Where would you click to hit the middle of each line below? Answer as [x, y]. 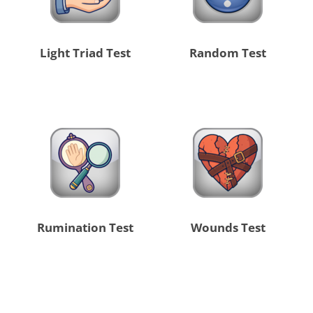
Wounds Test [228, 228]
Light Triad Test [85, 53]
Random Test [228, 53]
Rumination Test [85, 228]
